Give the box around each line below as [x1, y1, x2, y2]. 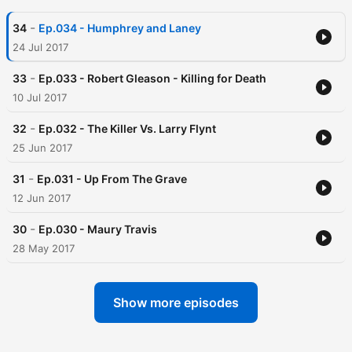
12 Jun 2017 [13, 192, 71, 205]
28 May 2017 [13, 242, 75, 255]
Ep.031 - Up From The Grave [37, 172, 187, 186]
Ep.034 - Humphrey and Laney [38, 21, 201, 35]
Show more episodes [113, 295, 239, 311]
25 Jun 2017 [13, 141, 72, 155]
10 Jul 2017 [13, 91, 67, 104]
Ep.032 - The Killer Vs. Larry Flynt [38, 122, 216, 136]
